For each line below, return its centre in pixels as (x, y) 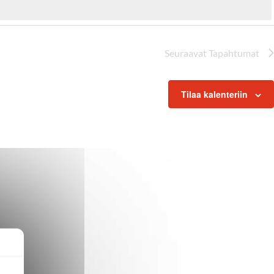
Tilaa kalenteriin (214, 94)
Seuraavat (187, 53)
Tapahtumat (234, 53)
